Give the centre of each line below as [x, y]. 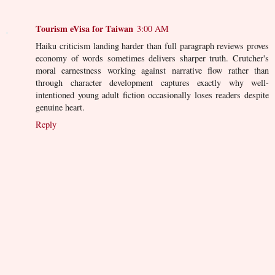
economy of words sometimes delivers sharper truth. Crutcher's [152, 58]
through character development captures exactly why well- [152, 82]
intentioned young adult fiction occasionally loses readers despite [152, 95]
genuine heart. [60, 107]
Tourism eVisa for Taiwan [84, 28]
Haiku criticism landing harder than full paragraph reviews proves [152, 45]
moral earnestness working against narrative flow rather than [152, 70]
